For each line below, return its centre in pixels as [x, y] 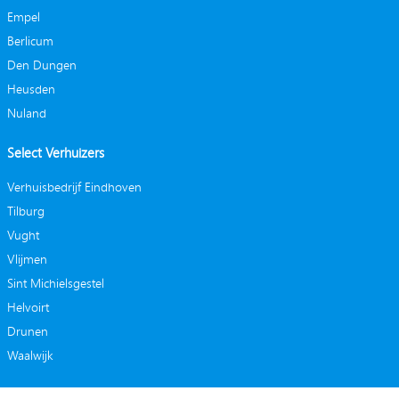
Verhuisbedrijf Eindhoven [74, 186]
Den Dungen [41, 64]
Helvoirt [28, 306]
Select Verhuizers [55, 152]
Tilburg [25, 210]
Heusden [31, 88]
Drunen [27, 330]
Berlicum [30, 40]
